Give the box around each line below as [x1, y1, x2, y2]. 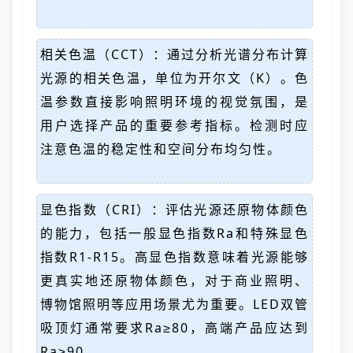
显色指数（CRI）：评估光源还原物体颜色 [40, 201, 309, 218]
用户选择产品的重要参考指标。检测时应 [40, 117, 309, 134]
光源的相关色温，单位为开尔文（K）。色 [40, 69, 309, 87]
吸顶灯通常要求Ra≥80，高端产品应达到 [40, 319, 309, 336]
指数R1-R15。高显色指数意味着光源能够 [40, 248, 309, 266]
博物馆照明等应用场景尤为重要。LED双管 [40, 295, 309, 313]
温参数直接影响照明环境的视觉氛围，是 [40, 93, 309, 110]
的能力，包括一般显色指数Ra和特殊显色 [40, 225, 309, 242]
